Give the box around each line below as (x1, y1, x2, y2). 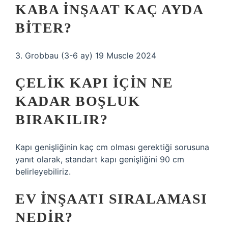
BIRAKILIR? (15, 111, 108, 127)
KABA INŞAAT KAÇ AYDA (15, 2, 203, 17)
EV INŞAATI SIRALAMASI (15, 191, 208, 207)
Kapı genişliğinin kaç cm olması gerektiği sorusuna (15, 142, 209, 152)
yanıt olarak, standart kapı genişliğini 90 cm (15, 154, 184, 164)
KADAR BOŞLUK (15, 93, 140, 109)
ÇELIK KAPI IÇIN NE (15, 75, 173, 91)
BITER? (15, 20, 72, 36)
